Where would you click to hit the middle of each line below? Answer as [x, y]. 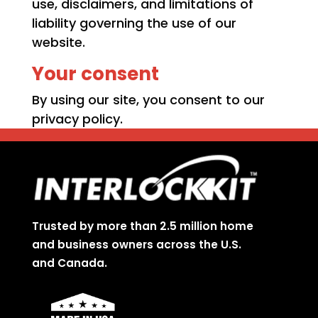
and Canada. [69, 263]
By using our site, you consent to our [148, 100]
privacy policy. [77, 119]
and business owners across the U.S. [136, 244]
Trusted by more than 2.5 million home [142, 226]
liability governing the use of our [134, 23]
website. [58, 43]
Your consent [95, 74]
